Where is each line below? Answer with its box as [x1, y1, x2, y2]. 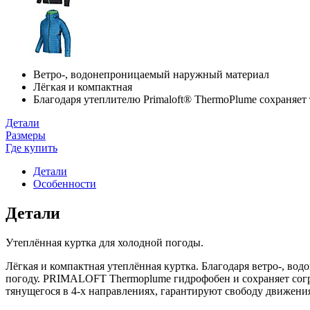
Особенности [33, 177, 96, 190]
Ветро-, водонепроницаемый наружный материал [33, 68, 269, 80]
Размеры [6, 129, 46, 141]
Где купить [6, 141, 57, 154]
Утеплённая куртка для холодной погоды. [6, 236, 203, 248]
